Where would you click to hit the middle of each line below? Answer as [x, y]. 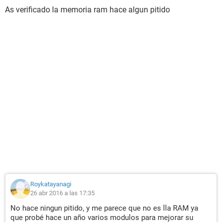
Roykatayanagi [51, 184]
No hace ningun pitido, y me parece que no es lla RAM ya [104, 208]
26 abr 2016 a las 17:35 [62, 193]
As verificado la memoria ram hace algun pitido [87, 10]
